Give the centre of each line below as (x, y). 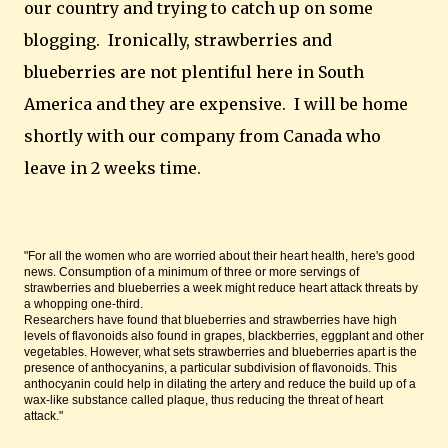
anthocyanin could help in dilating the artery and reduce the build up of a (220, 384)
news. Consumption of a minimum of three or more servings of (191, 272)
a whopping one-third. (83, 304)
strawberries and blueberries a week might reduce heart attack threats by (221, 288)
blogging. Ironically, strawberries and (178, 40)
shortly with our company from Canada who (202, 136)
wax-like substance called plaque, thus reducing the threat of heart (203, 400)
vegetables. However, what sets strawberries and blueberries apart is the (220, 352)
